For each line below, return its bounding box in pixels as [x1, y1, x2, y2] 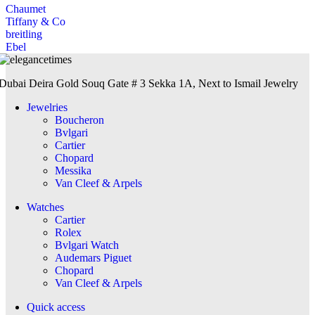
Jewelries [27, 101, 67, 113]
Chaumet [6, 2, 46, 15]
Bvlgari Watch [55, 238, 119, 251]
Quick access [27, 300, 85, 313]
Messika [55, 164, 91, 176]
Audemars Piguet [55, 251, 131, 264]
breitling [6, 27, 42, 40]
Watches [27, 200, 64, 213]
